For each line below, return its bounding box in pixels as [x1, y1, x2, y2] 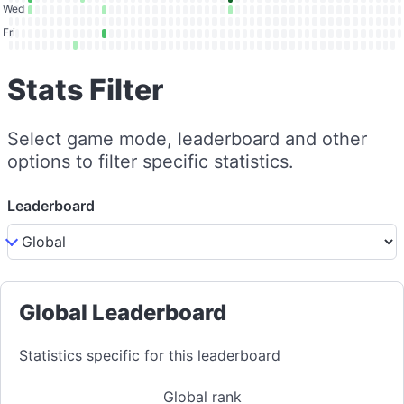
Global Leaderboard [19, 299, 226, 326]
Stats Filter [7, 72, 163, 107]
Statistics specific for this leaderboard [19, 346, 280, 364]
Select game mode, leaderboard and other [7, 128, 367, 150]
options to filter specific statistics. [7, 151, 294, 172]
